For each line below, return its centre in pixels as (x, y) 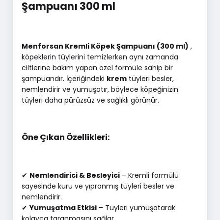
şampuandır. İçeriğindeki (64, 78)
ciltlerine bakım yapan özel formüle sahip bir (97, 68)
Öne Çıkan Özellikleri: (66, 137)
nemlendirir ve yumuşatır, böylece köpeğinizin (100, 89)
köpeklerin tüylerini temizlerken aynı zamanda (100, 57)
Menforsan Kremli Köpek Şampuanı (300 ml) (105, 46)
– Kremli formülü (149, 175)
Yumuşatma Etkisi (63, 207)
